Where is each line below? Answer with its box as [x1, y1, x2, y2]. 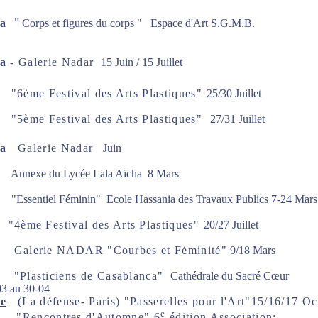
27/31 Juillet [209, 113, 268, 125]
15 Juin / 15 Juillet [100, 56, 182, 68]
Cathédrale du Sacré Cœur [167, 270, 289, 282]
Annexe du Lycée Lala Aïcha [10, 168, 148, 180]
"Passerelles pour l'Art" [124, 295, 251, 307]
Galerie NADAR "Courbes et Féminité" [13, 244, 228, 256]
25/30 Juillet [206, 87, 264, 99]
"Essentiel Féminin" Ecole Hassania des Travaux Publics [11, 193, 271, 205]
